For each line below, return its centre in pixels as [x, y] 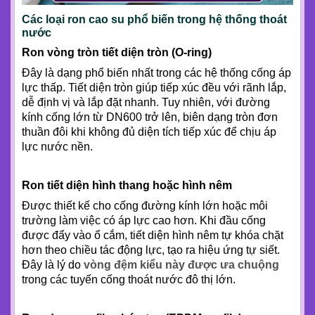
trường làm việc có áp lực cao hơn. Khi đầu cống [144, 220]
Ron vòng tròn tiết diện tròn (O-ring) [117, 52]
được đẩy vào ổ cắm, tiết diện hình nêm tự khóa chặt [153, 235]
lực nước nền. [57, 146]
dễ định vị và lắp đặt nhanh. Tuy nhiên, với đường [146, 102]
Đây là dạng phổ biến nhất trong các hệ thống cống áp [156, 72]
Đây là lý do [53, 264]
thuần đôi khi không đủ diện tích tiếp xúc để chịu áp [149, 131]
